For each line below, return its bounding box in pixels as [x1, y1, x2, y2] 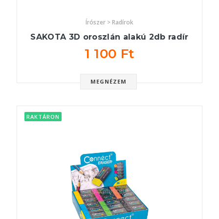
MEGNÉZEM [90, 78, 127, 85]
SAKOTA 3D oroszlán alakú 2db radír [30, 32, 189, 42]
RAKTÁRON [26, 113, 60, 120]
